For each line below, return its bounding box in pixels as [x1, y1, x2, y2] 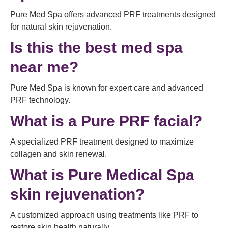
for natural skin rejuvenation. [10, 22, 112, 31]
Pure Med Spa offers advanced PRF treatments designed [10, 10, 216, 19]
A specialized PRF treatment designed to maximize [10, 137, 194, 146]
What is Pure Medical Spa [10, 166, 194, 183]
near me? [10, 59, 78, 75]
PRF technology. [10, 96, 70, 104]
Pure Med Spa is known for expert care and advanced [10, 83, 203, 92]
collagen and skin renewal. [10, 150, 107, 158]
